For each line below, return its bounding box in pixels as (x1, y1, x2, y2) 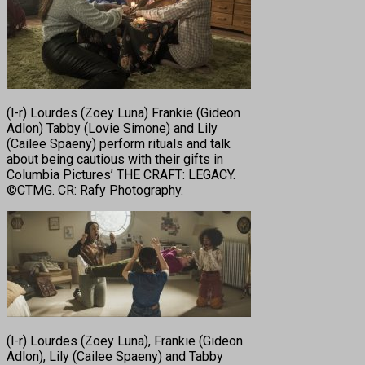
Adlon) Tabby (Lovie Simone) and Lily (7, 120, 218, 136)
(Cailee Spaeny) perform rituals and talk (7, 135, 231, 152)
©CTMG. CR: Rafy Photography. (7, 182, 183, 198)
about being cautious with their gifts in (7, 151, 223, 167)
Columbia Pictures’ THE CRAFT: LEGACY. (7, 166, 235, 182)
